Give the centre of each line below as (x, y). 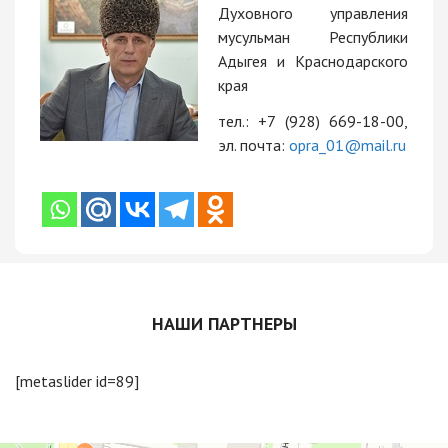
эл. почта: (253, 144)
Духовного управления (313, 12)
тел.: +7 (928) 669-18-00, (313, 120)
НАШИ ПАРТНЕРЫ (224, 323)
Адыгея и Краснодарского (313, 60)
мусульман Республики (313, 36)
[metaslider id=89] (77, 380)
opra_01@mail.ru (347, 144)
